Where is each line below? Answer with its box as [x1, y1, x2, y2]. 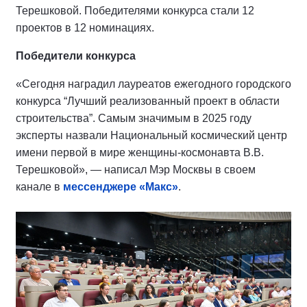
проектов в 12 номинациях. [16, 22, 154, 34]
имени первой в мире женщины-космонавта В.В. [16, 147, 264, 159]
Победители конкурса [16, 50, 136, 62]
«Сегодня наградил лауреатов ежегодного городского [16, 78, 291, 90]
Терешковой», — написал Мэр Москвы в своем [16, 164, 256, 176]
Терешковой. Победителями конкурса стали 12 [16, 5, 254, 17]
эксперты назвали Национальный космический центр [16, 130, 287, 142]
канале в [16, 181, 63, 193]
